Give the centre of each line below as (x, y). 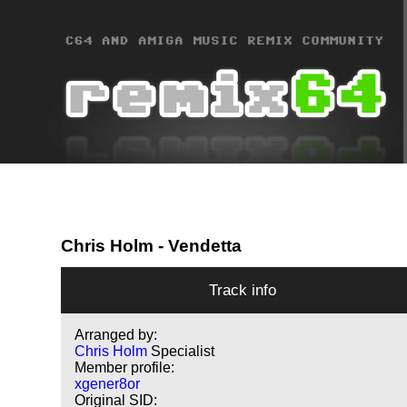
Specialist (183, 352)
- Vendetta (198, 245)
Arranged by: (116, 335)
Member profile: (125, 368)
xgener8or (108, 384)
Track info (243, 290)
